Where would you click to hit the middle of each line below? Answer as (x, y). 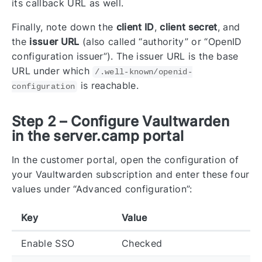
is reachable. (108, 85)
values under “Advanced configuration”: (102, 189)
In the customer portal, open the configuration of (125, 159)
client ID (135, 27)
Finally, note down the (64, 27)
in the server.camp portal (98, 136)
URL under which (52, 70)
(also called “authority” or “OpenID (161, 41)
